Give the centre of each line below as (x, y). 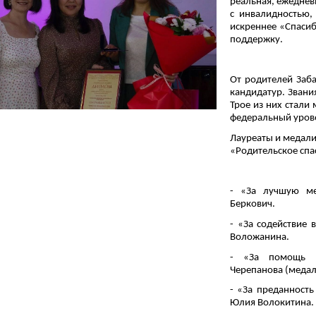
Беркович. (253, 205)
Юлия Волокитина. (272, 303)
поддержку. (256, 40)
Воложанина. (260, 237)
